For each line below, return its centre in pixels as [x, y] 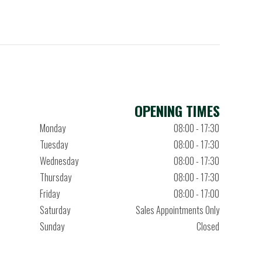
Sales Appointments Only [177, 210]
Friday [49, 194]
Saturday [55, 210]
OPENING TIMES [177, 111]
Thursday [55, 177]
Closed [208, 226]
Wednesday [59, 161]
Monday [52, 128]
